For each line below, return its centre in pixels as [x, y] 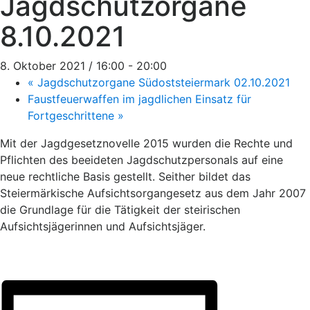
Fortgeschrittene [73, 116]
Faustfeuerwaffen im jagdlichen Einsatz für [139, 99]
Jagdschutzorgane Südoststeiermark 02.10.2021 [162, 83]
